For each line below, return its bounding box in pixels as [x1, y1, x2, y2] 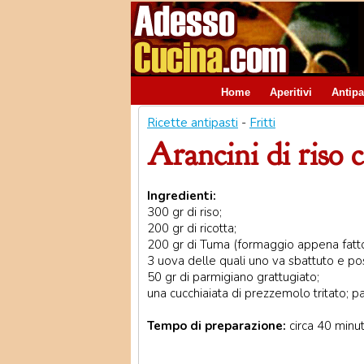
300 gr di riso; [147, 204, 222, 220]
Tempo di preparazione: [147, 318, 286, 334]
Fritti [249, 115, 275, 131]
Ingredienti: [147, 188, 216, 204]
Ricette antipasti [147, 115, 238, 131]
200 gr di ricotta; [147, 220, 236, 236]
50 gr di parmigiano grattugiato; [147, 269, 319, 285]
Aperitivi [270, 86, 312, 98]
